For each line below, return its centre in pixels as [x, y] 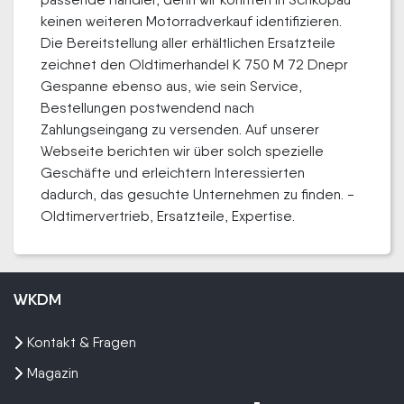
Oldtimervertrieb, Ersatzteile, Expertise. [168, 216]
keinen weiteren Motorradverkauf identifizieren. [191, 21]
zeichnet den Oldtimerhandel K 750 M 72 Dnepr [194, 64]
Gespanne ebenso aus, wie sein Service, [171, 86]
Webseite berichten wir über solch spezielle [182, 151]
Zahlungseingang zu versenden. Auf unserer [180, 129]
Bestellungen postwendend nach [147, 107]
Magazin [53, 372]
